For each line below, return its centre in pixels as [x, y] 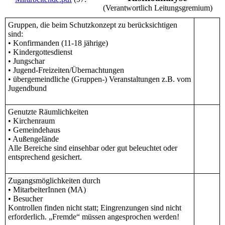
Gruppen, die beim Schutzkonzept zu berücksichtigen [93, 25]
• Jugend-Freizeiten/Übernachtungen [66, 70]
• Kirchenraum [31, 121]
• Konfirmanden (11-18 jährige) [58, 43]
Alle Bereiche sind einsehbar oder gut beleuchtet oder [93, 148]
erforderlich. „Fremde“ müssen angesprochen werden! [94, 217]
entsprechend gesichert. [45, 157]
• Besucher [25, 199]
